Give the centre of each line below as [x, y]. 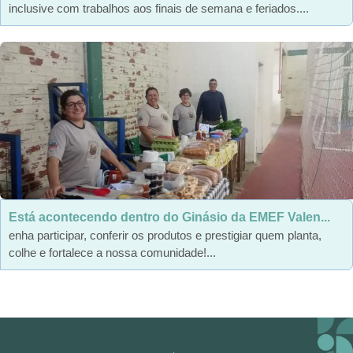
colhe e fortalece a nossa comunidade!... [112, 252]
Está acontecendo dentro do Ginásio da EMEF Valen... [169, 217]
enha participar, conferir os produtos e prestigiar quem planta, [165, 235]
